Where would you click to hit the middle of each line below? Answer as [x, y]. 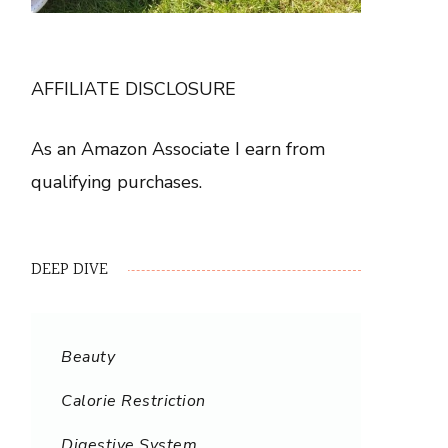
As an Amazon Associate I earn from [178, 148]
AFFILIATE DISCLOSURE [133, 88]
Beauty [88, 356]
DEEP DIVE [69, 270]
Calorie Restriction [133, 400]
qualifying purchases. [116, 181]
